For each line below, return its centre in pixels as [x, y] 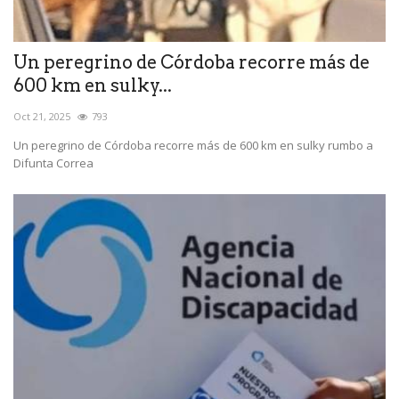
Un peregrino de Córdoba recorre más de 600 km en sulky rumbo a [193, 145]
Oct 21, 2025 [42, 116]
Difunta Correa [53, 163]
